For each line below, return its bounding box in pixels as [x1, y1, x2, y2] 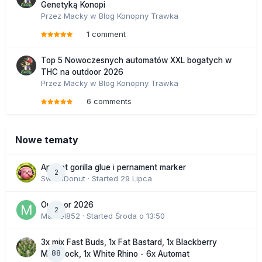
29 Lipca [120, 173, 152, 183]
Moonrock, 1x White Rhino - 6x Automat [41, 249, 189, 258]
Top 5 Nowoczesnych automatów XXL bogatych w [41, 55, 232, 65]
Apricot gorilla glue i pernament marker [41, 162, 186, 172]
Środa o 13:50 [115, 211, 165, 220]
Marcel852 [41, 211, 80, 220]
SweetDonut [41, 173, 85, 183]
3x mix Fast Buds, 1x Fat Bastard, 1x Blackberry [41, 237, 217, 247]
